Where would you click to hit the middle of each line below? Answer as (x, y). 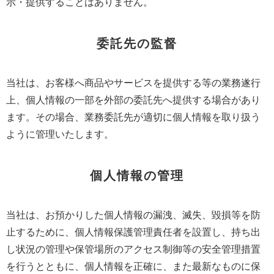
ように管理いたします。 (60, 134)
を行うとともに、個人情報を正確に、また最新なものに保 (133, 266)
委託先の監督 (137, 44)
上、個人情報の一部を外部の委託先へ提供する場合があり (133, 100)
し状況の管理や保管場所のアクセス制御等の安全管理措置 (133, 249)
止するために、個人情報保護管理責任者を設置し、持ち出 (133, 232)
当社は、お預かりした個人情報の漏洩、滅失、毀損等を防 (133, 215)
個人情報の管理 (137, 176)
